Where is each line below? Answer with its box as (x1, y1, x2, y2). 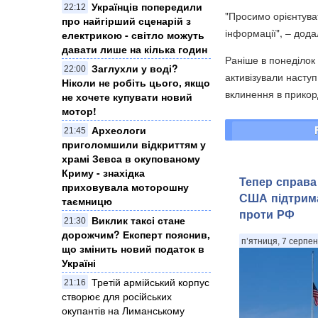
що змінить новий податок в (62, 241, 204, 256)
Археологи (92, 123, 146, 138)
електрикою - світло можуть (62, 28, 204, 43)
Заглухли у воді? (92, 61, 178, 76)
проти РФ (239, 206, 295, 223)
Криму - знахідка (62, 165, 145, 180)
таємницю (62, 194, 112, 209)
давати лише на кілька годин (62, 42, 207, 57)
